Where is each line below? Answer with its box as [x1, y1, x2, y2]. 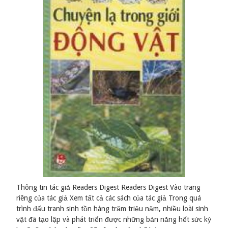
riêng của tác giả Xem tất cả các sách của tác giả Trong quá [16, 194, 202, 203]
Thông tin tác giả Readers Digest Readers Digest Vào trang [16, 183, 201, 192]
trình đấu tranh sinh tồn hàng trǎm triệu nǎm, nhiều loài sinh [16, 205, 209, 213]
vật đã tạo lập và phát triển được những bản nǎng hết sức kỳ [16, 215, 212, 224]
